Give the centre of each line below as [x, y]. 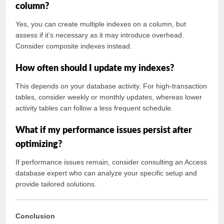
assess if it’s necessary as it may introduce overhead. [100, 35]
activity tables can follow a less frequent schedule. [94, 108]
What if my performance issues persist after [104, 130]
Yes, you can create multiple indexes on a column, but [101, 24]
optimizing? [39, 144]
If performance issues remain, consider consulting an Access [111, 162]
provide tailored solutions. [56, 184]
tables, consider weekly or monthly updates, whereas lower [109, 97]
